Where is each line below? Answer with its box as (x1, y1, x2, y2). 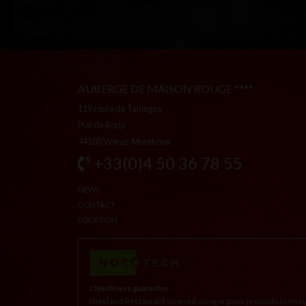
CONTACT (78, 199, 115, 209)
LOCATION (78, 214, 117, 224)
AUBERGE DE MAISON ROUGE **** (78, 81, 253, 95)
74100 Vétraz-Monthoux (78, 135, 170, 147)
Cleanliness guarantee (89, 283, 169, 293)
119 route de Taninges (78, 102, 162, 114)
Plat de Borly (78, 119, 126, 130)
